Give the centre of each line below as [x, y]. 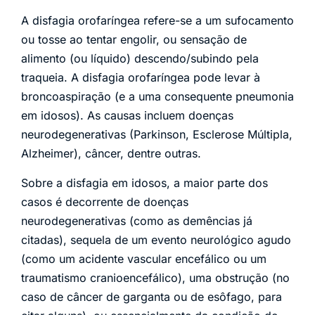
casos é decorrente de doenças [105, 201]
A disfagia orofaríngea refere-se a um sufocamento [157, 21]
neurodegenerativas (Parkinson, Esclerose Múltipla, [157, 135]
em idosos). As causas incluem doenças [127, 116]
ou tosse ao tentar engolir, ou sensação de [134, 40]
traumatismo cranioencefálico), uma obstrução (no [155, 277]
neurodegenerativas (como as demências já [137, 220]
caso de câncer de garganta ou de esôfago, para [152, 296]
